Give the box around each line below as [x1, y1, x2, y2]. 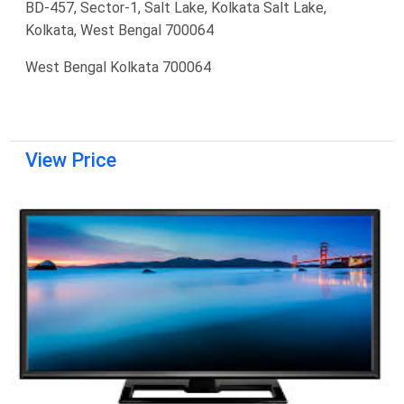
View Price [25, 148, 116, 171]
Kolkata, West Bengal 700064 [25, 21, 214, 39]
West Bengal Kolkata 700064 [25, 58, 211, 76]
